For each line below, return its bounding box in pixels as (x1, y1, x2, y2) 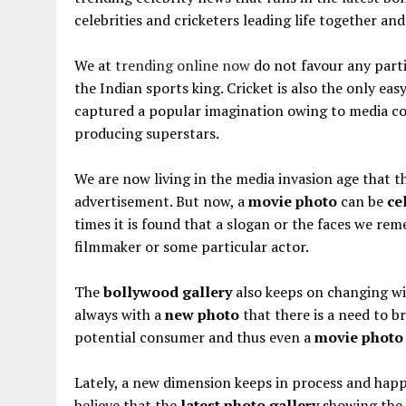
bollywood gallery (103, 281, 232, 302)
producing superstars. (74, 122, 219, 143)
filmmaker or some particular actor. (74, 236, 309, 256)
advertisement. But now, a (74, 190, 248, 211)
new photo (165, 304, 239, 324)
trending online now (115, 54, 250, 75)
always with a (74, 304, 165, 324)
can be (337, 190, 387, 211)
